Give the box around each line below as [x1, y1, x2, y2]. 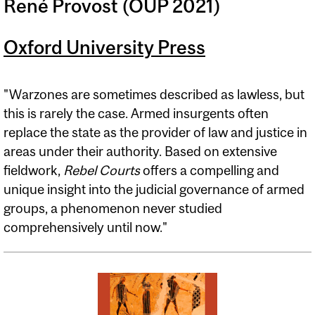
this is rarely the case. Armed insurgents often [4, 105, 269, 122]
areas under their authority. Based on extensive [4, 143, 277, 160]
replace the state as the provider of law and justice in [4, 124, 307, 141]
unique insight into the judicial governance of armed [4, 181, 304, 198]
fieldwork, [4, 162, 63, 179]
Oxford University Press [4, 36, 205, 58]
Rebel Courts [63, 162, 140, 179]
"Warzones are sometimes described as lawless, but [4, 86, 304, 103]
